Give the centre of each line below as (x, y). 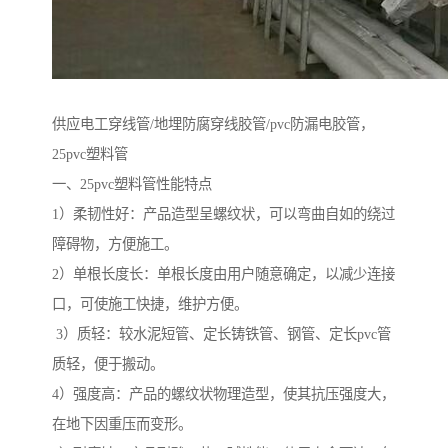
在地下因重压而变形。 (122, 424)
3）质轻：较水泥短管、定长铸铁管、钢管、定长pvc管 (221, 334)
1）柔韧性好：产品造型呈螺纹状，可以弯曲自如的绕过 (223, 214)
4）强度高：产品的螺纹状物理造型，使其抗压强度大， (223, 394)
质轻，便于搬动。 (108, 364)
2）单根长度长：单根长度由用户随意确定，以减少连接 (223, 274)
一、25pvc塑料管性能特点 (132, 184)
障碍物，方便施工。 (115, 244)
